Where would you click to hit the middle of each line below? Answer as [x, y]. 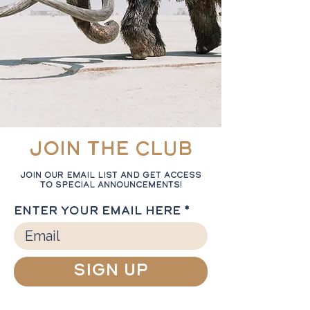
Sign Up [111, 271]
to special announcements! [111, 185]
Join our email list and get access [111, 176]
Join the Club [111, 150]
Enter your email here [97, 212]
